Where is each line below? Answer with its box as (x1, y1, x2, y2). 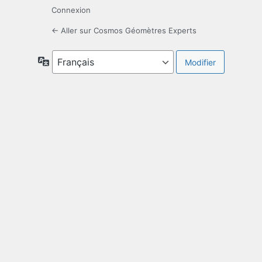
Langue (49, 56, 78, 66)
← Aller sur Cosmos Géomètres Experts (51, 26, 196, 36)
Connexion (51, 5, 91, 15)
